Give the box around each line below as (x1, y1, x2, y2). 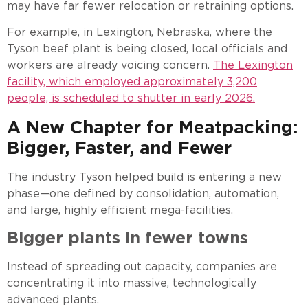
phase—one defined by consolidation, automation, (7, 186, 279, 200)
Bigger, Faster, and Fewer (7, 136, 232, 158)
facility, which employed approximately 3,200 (7, 75, 257, 89)
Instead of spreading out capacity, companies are (7, 260, 277, 274)
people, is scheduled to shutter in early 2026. (7, 91, 255, 105)
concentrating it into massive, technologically (7, 276, 256, 290)
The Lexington (213, 58, 293, 72)
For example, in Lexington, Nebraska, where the (7, 25, 272, 39)
